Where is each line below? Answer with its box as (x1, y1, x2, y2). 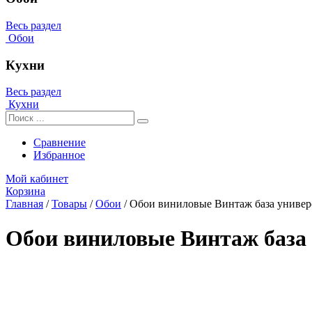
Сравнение (33, 136, 86, 149)
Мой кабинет (6, 173, 68, 185)
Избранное (33, 149, 85, 162)
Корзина (6, 185, 45, 198)
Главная (6, 198, 43, 210)
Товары (52, 198, 87, 210)
